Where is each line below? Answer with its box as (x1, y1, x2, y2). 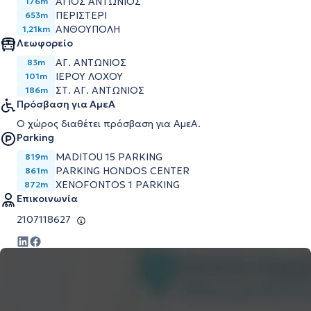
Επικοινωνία (17, 192, 78, 205)
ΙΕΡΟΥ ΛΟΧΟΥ (56, 70, 123, 83)
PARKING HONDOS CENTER (56, 165, 190, 177)
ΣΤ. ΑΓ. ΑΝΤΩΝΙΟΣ (56, 84, 144, 96)
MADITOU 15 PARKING (56, 151, 162, 163)
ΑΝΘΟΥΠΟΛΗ (56, 23, 120, 35)
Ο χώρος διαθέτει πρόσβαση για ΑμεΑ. (17, 117, 201, 130)
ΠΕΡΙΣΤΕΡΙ (56, 9, 107, 22)
